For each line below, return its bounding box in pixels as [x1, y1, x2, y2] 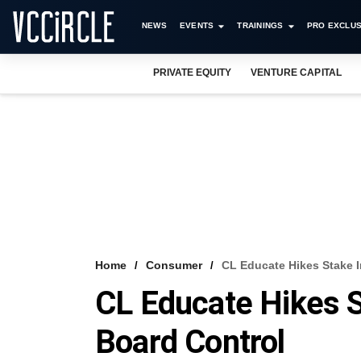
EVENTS [179, 21, 214, 30]
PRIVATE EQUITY [153, 67, 232, 78]
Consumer [146, 259, 202, 272]
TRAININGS [237, 21, 284, 30]
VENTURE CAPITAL [251, 67, 342, 78]
